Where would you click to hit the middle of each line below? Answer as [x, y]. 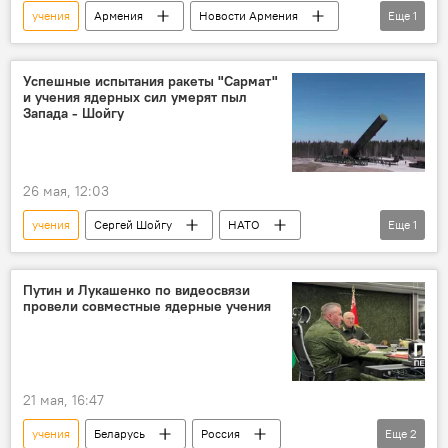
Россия [220, 433]
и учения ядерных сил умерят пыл [135, 97]
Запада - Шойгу [73, 113]
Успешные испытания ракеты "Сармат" [150, 81]
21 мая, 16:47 [63, 399]
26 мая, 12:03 [66, 190]
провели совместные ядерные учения [147, 305]
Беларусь [119, 433]
